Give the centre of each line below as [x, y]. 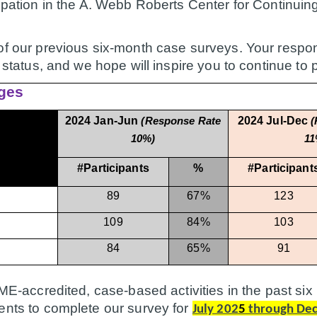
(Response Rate [181, 121]
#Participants [113, 168]
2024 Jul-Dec [274, 120]
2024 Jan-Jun [103, 120]
